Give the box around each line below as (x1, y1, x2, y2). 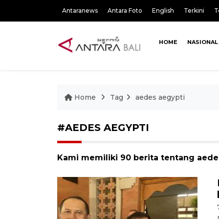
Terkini (184, 7, 204, 14)
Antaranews (62, 7, 98, 14)
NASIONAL (187, 39, 218, 45)
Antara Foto (108, 7, 142, 14)
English (152, 7, 174, 14)
